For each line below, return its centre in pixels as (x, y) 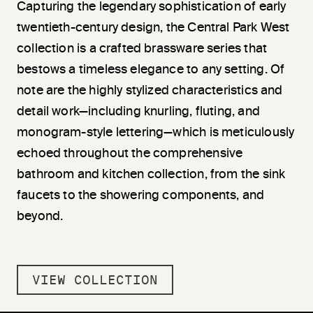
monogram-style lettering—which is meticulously (156, 132)
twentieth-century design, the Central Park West (153, 28)
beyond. (40, 216)
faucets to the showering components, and (141, 195)
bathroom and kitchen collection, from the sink (151, 174)
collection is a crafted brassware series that (142, 49)
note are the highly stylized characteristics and (150, 90)
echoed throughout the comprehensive (130, 153)
